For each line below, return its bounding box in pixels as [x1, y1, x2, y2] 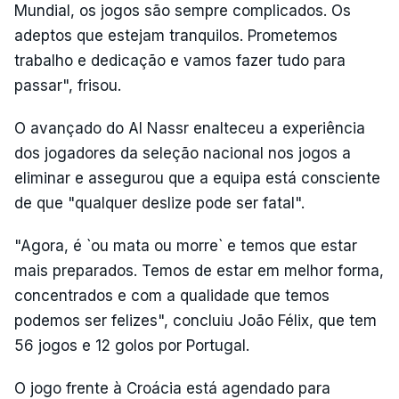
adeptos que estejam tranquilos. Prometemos [14, 26, 338, 45]
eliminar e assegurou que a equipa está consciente [14, 168, 380, 187]
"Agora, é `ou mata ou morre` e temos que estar [14, 236, 357, 255]
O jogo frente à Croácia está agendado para [14, 379, 330, 397]
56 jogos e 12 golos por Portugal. [14, 336, 249, 354]
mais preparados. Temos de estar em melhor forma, [14, 261, 384, 280]
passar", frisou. [14, 76, 121, 94]
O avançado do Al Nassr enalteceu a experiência [14, 118, 365, 137]
